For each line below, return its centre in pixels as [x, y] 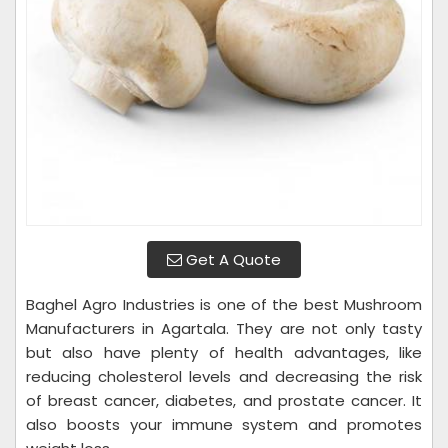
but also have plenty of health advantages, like [224, 352]
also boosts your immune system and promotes [224, 424]
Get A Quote [231, 259]
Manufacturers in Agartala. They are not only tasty [224, 328]
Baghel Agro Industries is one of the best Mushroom [224, 304]
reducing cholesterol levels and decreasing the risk [224, 376]
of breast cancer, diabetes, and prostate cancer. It [224, 400]
